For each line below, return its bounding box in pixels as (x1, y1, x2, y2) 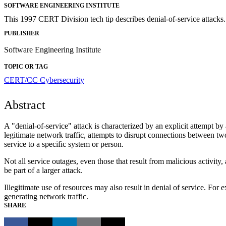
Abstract (4, 98, 45, 112)
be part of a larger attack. (4, 166, 83, 175)
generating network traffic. (4, 192, 88, 201)
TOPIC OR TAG (4, 63, 48, 71)
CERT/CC (4, 76, 40, 85)
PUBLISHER (4, 30, 39, 37)
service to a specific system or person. (4, 140, 124, 149)
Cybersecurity (40, 76, 84, 85)
